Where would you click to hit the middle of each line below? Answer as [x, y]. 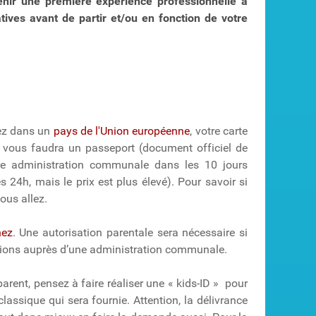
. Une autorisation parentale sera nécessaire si [130, 232]
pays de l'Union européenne [122, 130]
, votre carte [219, 130]
